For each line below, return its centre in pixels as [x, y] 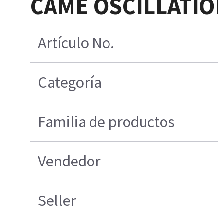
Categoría [70, 82]
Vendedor [69, 161]
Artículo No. [76, 43]
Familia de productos [106, 122]
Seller [57, 201]
